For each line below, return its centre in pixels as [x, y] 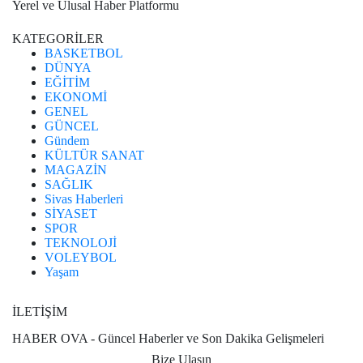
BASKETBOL [84, 53]
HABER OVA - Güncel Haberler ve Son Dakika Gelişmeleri [168, 338]
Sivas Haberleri [84, 199]
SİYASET [71, 213]
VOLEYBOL [81, 257]
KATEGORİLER [58, 38]
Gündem [67, 140]
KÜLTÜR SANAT [94, 155]
